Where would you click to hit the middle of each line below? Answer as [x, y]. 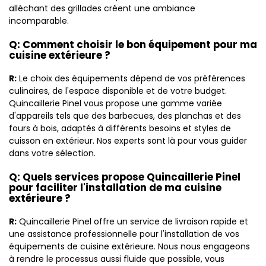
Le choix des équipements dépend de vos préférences [131, 78]
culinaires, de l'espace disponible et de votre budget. [118, 91]
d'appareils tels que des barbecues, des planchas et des [125, 116]
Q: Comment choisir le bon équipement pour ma [133, 45]
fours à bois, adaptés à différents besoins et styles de [120, 128]
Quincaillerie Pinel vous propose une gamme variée [115, 103]
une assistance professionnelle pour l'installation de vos [124, 234]
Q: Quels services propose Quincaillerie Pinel [125, 177]
